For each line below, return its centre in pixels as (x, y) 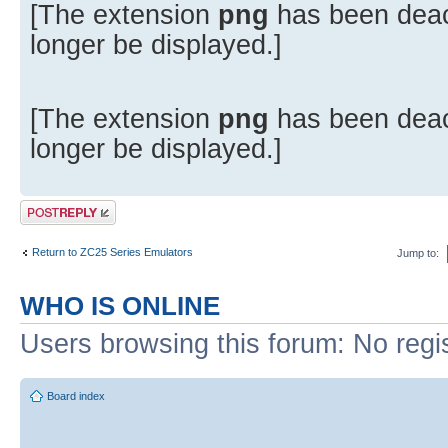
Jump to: (418, 252)
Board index (76, 395)
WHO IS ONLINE (120, 306)
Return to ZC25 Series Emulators (112, 251)
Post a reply (49, 206)
